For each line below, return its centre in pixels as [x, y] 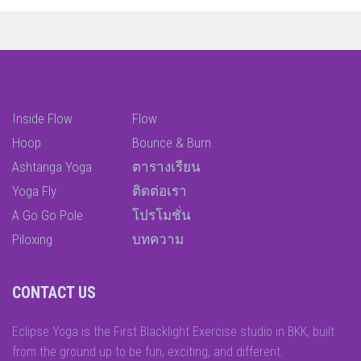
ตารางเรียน [166, 167]
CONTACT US [54, 293]
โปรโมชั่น [162, 216]
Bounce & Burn [172, 143]
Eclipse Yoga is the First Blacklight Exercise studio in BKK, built [173, 332]
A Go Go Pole [48, 216]
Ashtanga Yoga [52, 167]
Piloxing [32, 240]
